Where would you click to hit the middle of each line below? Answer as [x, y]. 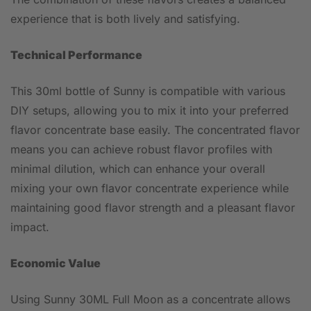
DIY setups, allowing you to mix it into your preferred [150, 110]
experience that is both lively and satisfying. [125, 19]
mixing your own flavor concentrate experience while [150, 188]
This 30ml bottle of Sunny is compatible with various [148, 91]
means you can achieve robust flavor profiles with [141, 149]
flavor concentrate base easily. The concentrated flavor [155, 130]
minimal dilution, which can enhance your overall [138, 169]
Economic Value [56, 263]
